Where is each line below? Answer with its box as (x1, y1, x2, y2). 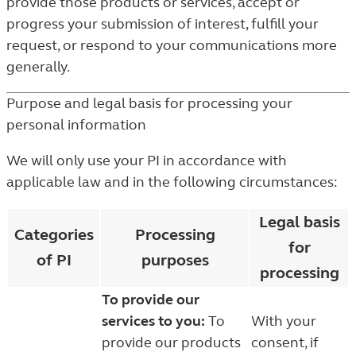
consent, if (251, 334, 319, 351)
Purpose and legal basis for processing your (6, 95, 292, 112)
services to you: (102, 312, 205, 330)
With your (251, 312, 316, 330)
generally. (6, 58, 70, 75)
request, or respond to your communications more (6, 37, 337, 54)
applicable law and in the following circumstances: (6, 173, 338, 191)
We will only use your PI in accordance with (6, 152, 287, 169)
